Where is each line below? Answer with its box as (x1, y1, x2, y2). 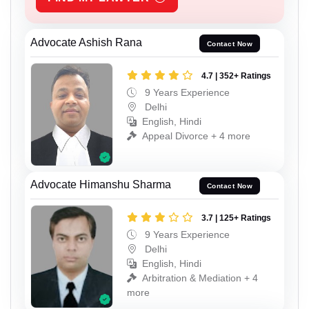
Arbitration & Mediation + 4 (142, 272, 258, 284)
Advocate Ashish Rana (30, 37, 142, 49)
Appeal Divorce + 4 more (142, 130, 250, 142)
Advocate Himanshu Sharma (30, 179, 171, 191)
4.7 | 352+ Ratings (201, 71, 271, 81)
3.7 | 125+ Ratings (201, 213, 271, 223)
